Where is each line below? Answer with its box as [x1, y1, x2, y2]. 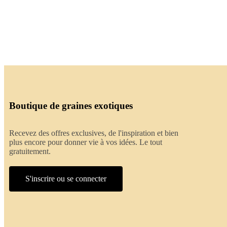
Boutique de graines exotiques [9, 100, 133, 111]
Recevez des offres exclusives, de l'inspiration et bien [9, 128, 178, 137]
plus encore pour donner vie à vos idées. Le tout [9, 137, 162, 146]
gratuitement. [9, 146, 51, 156]
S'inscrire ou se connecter [25, 174, 106, 183]
